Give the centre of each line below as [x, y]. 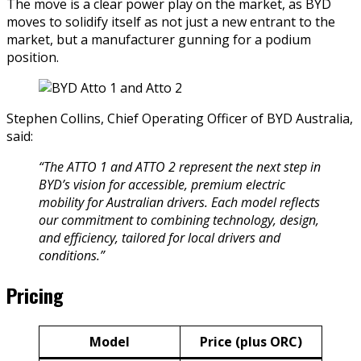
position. [33, 58]
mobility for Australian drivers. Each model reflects [179, 203]
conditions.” [72, 256]
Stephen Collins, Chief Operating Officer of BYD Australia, [180, 119]
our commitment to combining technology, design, [179, 220]
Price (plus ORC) [251, 341]
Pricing [35, 295]
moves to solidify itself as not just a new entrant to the [171, 22]
